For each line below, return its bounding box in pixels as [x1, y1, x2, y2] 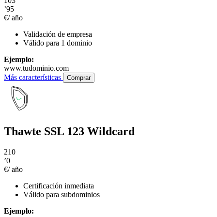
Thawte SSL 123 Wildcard [4, 125, 135, 138]
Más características [4, 73, 63, 81]
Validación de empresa [23, 30, 92, 38]
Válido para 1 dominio [23, 38, 92, 47]
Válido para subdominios [23, 190, 100, 199]
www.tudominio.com [4, 63, 69, 72]
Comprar [67, 74, 91, 81]
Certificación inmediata [23, 182, 94, 190]
